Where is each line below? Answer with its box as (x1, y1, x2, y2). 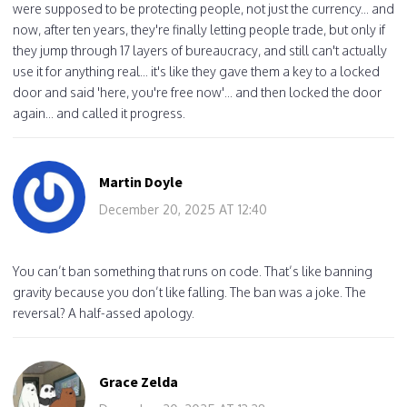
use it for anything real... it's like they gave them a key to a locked (13, 63, 380, 79)
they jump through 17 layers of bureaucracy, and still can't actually (13, 42, 387, 58)
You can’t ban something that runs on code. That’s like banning (13, 263, 372, 279)
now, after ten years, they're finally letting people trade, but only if (13, 21, 385, 37)
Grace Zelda (99, 372, 178, 391)
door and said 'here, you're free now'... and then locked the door (13, 84, 382, 100)
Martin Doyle (99, 172, 183, 191)
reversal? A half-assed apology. (13, 304, 194, 321)
